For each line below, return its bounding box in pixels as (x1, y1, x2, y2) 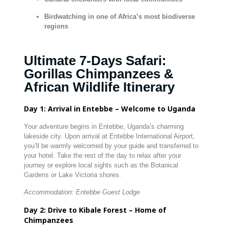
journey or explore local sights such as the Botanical (23, 161, 178, 169)
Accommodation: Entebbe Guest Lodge (23, 188, 142, 196)
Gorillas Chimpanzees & (23, 66, 174, 81)
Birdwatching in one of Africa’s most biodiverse (44, 13, 195, 20)
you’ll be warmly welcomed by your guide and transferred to (23, 142, 198, 150)
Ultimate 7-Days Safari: (23, 53, 166, 68)
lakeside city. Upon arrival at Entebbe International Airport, (23, 132, 195, 140)
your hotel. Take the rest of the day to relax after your (23, 152, 181, 159)
